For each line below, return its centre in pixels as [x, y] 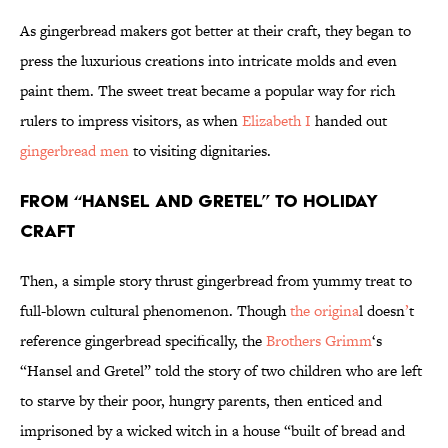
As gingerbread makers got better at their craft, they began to [215, 31]
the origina [322, 311]
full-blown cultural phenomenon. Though [153, 311]
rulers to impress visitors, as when [131, 121]
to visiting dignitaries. [200, 151]
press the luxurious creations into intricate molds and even [208, 61]
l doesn [382, 311]
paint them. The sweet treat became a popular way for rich [207, 91]
